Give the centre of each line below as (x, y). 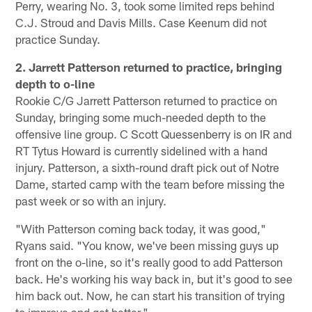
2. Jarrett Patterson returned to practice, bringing (149, 67)
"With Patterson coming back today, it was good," (141, 229)
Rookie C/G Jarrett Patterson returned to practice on (147, 101)
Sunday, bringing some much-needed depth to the (141, 117)
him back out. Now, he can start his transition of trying (150, 296)
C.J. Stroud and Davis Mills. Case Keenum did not (141, 23)
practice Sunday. (58, 39)
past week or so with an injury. (91, 201)
